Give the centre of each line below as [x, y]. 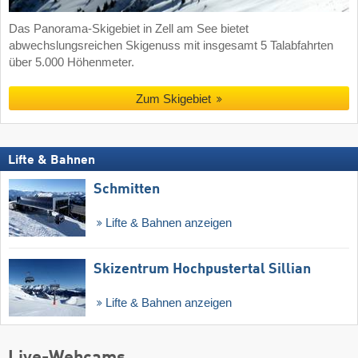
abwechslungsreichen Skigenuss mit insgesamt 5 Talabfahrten [171, 45]
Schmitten [127, 190]
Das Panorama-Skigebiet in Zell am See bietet [129, 28]
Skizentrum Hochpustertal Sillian [202, 270]
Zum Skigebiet [173, 99]
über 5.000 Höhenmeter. [72, 62]
